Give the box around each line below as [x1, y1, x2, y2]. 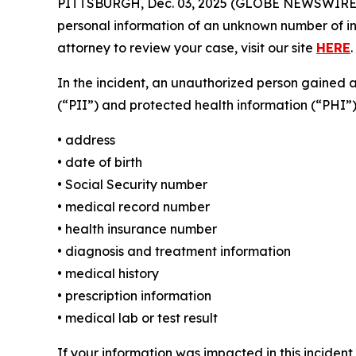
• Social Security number [57, 176, 207, 192]
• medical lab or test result [57, 309, 218, 326]
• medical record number [57, 198, 210, 215]
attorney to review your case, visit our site [57, 39, 316, 56]
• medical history [57, 265, 159, 281]
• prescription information [57, 287, 211, 304]
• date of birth [57, 153, 142, 170]
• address [57, 131, 115, 148]
